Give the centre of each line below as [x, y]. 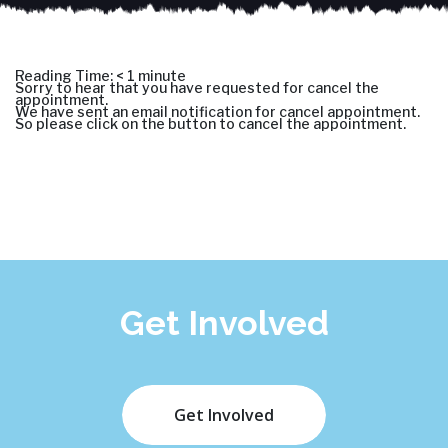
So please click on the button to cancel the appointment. [210, 123]
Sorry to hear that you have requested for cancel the [197, 87]
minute [162, 75]
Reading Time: [65, 75]
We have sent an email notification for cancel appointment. [217, 111]
